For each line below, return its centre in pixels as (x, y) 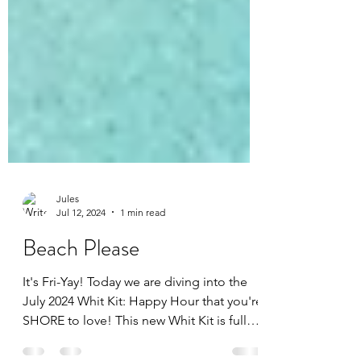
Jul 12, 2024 (81, 301)
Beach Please (81, 336)
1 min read (143, 301)
